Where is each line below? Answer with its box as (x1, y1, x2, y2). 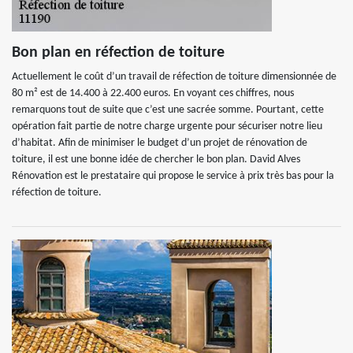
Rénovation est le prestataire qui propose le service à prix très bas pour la (12, 170, 334, 182)
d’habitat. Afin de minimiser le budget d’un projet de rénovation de (12, 137, 307, 149)
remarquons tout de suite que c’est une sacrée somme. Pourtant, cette (12, 104, 324, 116)
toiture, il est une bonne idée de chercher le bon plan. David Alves (12, 154, 300, 165)
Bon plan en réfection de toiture (12, 45, 225, 61)
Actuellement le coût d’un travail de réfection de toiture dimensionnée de (12, 71, 336, 83)
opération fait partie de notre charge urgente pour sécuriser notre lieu (12, 121, 322, 132)
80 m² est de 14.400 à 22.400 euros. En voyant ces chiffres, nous (12, 87, 294, 99)
